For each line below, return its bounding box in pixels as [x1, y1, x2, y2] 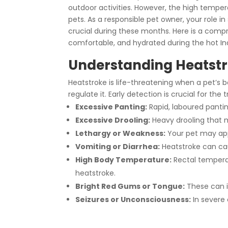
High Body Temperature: [75, 154, 172, 165]
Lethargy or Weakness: [75, 128, 166, 138]
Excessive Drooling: [75, 115, 151, 125]
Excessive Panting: [75, 101, 148, 112]
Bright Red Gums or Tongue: [75, 181, 185, 191]
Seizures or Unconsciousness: [75, 194, 191, 205]
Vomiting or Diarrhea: [75, 141, 160, 152]
